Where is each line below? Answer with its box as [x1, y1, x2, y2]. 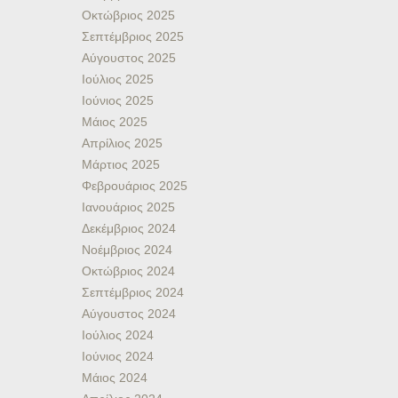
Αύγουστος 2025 [82, 51, 176, 65]
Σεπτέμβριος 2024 [82, 285, 184, 299]
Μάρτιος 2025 [82, 157, 160, 171]
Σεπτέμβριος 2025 [82, 29, 184, 44]
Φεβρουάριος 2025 [82, 179, 187, 193]
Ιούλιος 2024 [82, 328, 154, 342]
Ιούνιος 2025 [82, 93, 154, 107]
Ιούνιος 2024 [82, 349, 154, 363]
